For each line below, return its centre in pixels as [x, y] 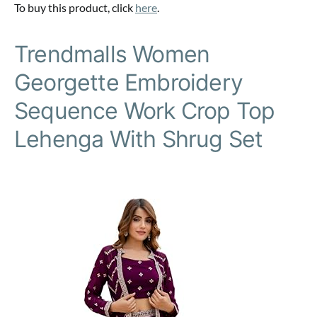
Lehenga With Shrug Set [139, 139]
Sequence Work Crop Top [145, 110]
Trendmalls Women [112, 54]
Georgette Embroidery [129, 82]
